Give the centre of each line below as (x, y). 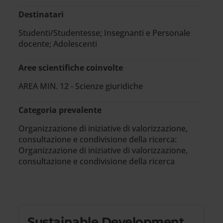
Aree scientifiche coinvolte (71, 68)
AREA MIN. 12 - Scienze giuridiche (81, 86)
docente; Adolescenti (58, 44)
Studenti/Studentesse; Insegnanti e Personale (105, 33)
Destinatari (41, 14)
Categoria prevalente (60, 110)
